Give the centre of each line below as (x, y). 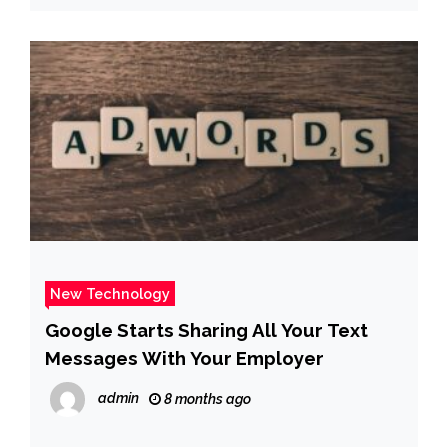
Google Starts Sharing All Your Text (206, 330)
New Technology (110, 294)
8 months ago (206, 399)
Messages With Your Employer (184, 358)
